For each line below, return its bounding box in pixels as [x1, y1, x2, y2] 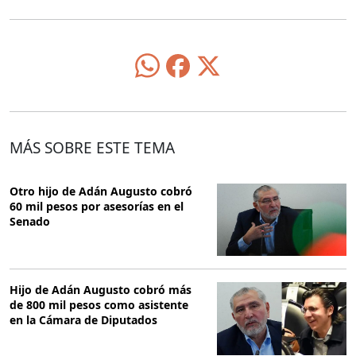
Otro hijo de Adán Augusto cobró [10, 184, 192, 199]
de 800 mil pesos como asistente [10, 297, 188, 313]
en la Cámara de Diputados [10, 312, 157, 328]
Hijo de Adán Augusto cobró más [10, 282, 192, 298]
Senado [10, 214, 50, 230]
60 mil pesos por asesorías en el [10, 199, 184, 215]
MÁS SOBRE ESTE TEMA [10, 137, 175, 159]
